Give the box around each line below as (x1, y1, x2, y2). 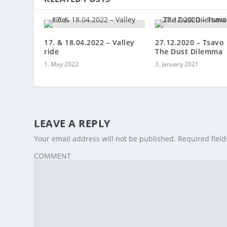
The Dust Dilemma (155, 46, 222, 56)
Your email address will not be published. (34, 133, 176, 143)
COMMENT (34, 150, 71, 161)
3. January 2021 (155, 59, 199, 68)
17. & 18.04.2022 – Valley (44, 37, 135, 47)
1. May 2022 (44, 59, 79, 68)
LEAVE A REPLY (34, 116, 110, 130)
